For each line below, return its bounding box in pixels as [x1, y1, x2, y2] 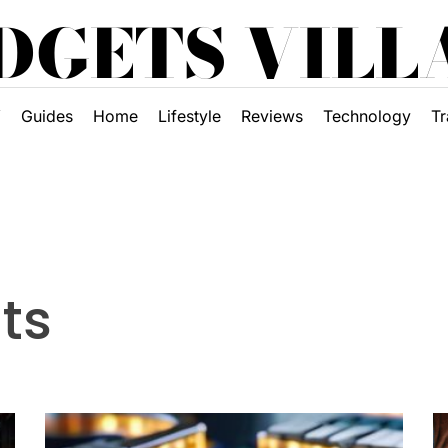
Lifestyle [157, 106, 221, 126]
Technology [322, 106, 411, 126]
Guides [20, 106, 73, 126]
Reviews [240, 106, 303, 126]
